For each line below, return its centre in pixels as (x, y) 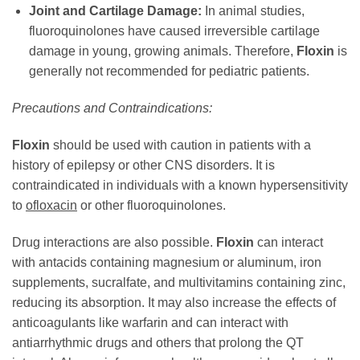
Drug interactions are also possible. (114, 242)
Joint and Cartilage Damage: (115, 11)
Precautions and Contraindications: (112, 108)
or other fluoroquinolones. (151, 205)
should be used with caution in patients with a (180, 145)
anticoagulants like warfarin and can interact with (150, 322)
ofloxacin (51, 205)
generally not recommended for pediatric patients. (169, 72)
